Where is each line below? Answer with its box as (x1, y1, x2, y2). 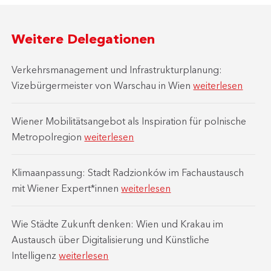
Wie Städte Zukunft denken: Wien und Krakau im (11, 218, 224, 230)
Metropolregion (11, 131, 85, 143)
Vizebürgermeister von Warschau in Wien (11, 79, 194, 92)
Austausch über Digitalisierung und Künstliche (11, 233, 210, 246)
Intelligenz (11, 249, 59, 262)
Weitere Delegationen (11, 31, 155, 48)
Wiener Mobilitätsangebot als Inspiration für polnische (11, 115, 247, 128)
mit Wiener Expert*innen (11, 182, 122, 195)
